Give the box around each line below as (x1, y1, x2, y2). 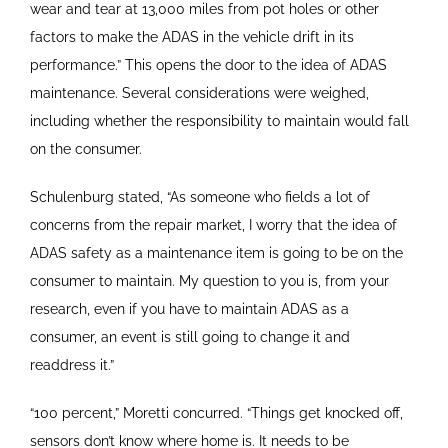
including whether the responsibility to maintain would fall (29, 112, 409, 129)
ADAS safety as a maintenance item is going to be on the (29, 244, 403, 261)
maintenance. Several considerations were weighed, (29, 84, 369, 101)
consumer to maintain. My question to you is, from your (29, 272, 389, 289)
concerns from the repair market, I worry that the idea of (29, 216, 397, 233)
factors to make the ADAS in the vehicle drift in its (29, 28, 354, 45)
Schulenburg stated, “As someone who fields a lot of (29, 188, 370, 205)
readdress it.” (29, 356, 114, 373)
